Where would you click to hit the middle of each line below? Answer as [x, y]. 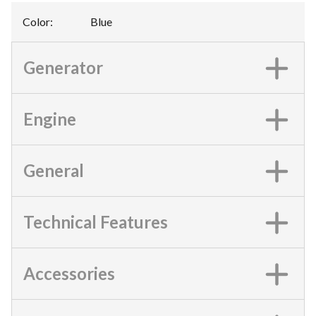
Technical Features [96, 222]
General [54, 170]
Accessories [69, 273]
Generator [63, 67]
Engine [50, 119]
